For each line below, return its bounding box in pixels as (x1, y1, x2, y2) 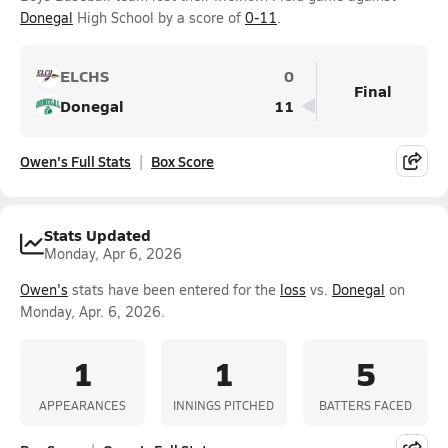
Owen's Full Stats (20, 151, 131, 171)
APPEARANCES (39, 396, 127, 413)
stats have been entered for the (68, 280, 280, 299)
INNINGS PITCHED (173, 396, 275, 413)
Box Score (151, 151, 214, 171)
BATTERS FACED (318, 396, 412, 413)
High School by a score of (73, 8, 245, 27)
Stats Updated (44, 223, 151, 246)
